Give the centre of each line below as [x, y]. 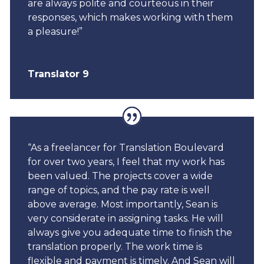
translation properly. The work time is [115, 247]
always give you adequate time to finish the [130, 233]
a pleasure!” [55, 31]
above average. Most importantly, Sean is [122, 204]
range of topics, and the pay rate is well [118, 190]
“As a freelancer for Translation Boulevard [126, 148]
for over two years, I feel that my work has [126, 162]
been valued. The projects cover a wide [120, 176]
